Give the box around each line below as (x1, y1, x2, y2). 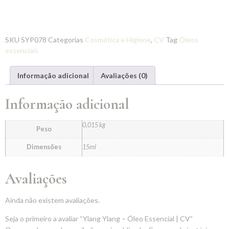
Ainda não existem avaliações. (5, 196, 100, 205)
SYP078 (21, 35, 48, 44)
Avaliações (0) (101, 71, 148, 80)
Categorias (48, 35, 83, 44)
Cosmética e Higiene (85, 35, 151, 44)
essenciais (5, 45, 38, 55)
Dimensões (26, 143, 61, 151)
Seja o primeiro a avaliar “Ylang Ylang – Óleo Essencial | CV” (5, 214, 193, 223)
